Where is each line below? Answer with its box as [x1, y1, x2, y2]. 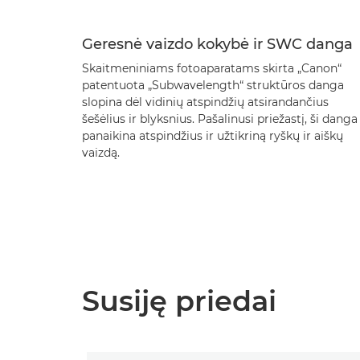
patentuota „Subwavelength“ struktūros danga [82, 78, 344, 92]
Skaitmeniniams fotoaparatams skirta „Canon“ [82, 61, 342, 76]
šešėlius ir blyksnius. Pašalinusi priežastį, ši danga [82, 112, 358, 126]
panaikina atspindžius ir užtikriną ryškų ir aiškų [82, 129, 343, 143]
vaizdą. [82, 145, 120, 160]
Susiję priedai [82, 284, 276, 318]
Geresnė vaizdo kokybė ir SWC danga [82, 35, 353, 53]
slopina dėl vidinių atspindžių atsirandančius [82, 95, 329, 109]
